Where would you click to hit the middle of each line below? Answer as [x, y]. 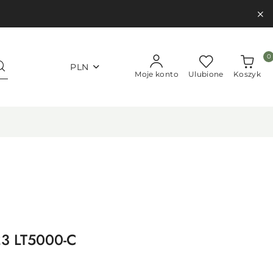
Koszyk [247, 74]
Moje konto [157, 74]
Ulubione [206, 74]
